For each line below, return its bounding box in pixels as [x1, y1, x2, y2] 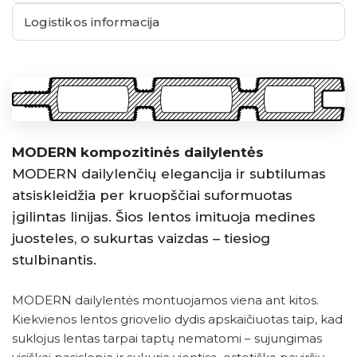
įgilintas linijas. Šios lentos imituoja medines [12, 209, 316, 226]
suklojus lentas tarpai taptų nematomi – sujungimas [12, 331, 322, 347]
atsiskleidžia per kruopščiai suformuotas [12, 187, 292, 204]
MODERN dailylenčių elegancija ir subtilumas [12, 166, 326, 182]
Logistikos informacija [24, 14, 160, 29]
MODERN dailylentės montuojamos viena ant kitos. [12, 292, 319, 308]
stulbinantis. [12, 252, 96, 269]
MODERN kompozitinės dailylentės [12, 144, 264, 161]
